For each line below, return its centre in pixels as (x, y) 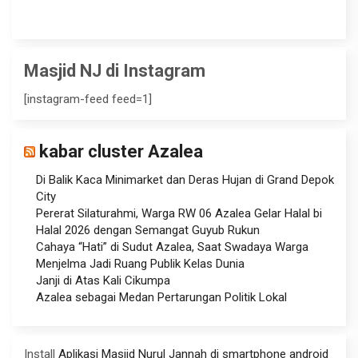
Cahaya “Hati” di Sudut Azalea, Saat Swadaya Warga (172, 247)
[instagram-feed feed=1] (88, 99)
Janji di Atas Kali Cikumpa (103, 280)
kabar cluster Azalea (121, 151)
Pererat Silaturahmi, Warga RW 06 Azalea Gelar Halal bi (179, 213)
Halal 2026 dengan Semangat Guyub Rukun (148, 230)
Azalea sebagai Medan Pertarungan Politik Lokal (161, 297)
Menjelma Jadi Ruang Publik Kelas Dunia (140, 263)
